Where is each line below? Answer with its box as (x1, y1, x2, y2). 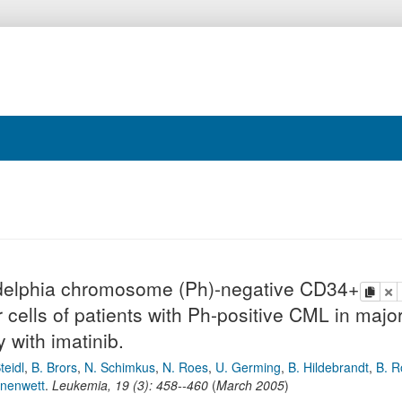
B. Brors (31, 358, 77, 376)
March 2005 (216, 376, 284, 394)
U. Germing (215, 358, 281, 376)
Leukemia (52, 376, 108, 394)
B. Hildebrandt (288, 358, 369, 376)
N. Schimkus (84, 358, 155, 376)
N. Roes (162, 358, 208, 376)
